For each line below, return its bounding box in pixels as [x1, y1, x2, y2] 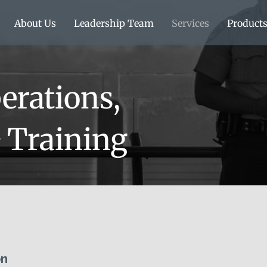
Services [172, 17, 209, 29]
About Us [14, 17, 56, 29]
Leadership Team [74, 17, 154, 29]
